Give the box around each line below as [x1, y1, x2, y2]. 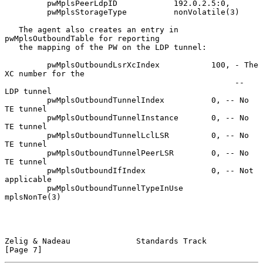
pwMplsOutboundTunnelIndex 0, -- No [5, 95, 47, 104]
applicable [5, 174, 52, 184]
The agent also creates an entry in [5, 25, 19, 34]
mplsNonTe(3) [5, 192, 61, 201]
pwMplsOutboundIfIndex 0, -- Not [5, 166, 47, 175]
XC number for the [5, 69, 85, 78]
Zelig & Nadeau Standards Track [5, 236, 207, 245]
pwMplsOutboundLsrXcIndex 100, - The [5, 60, 47, 69]
